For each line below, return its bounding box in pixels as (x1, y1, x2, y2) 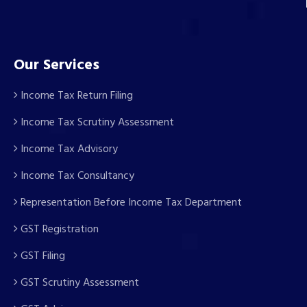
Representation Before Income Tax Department (18, 193, 242, 212)
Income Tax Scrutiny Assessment (18, 113, 174, 132)
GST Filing (18, 247, 65, 265)
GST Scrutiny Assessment (18, 273, 139, 292)
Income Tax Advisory (18, 140, 118, 158)
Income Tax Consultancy (18, 167, 134, 185)
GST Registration (18, 220, 99, 238)
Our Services (14, 52, 99, 77)
